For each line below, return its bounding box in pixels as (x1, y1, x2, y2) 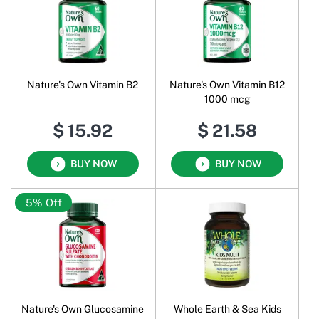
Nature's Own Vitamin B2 (27, 79, 139, 91)
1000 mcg (204, 93, 251, 105)
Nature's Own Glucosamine (21, 303, 145, 315)
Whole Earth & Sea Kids (173, 303, 281, 315)
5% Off (25, 196, 62, 209)
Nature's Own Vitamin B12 (169, 79, 286, 91)
